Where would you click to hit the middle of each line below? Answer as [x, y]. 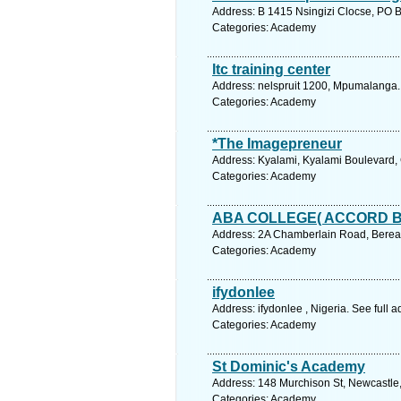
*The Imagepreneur [277, 144]
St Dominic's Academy [289, 367]
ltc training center [271, 69]
